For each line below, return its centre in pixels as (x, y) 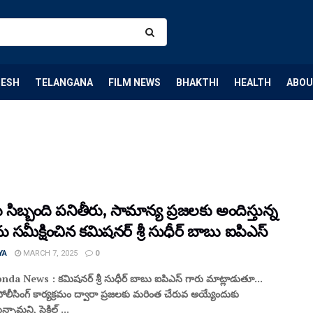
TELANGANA (64, 82)
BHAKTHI (197, 82)
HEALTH (253, 82)
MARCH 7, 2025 (49, 253)
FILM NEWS (134, 82)
